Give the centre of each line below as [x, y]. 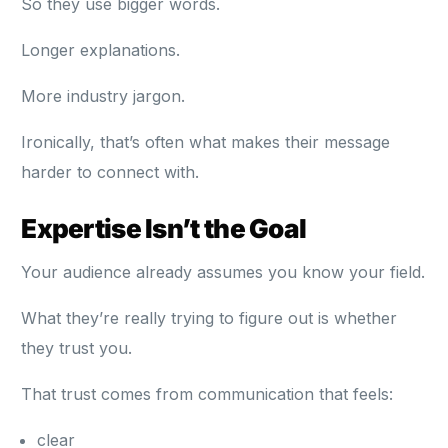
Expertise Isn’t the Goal [164, 229]
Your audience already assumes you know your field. [223, 272]
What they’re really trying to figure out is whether [209, 318]
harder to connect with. [110, 172]
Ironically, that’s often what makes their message [206, 142]
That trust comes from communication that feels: [207, 394]
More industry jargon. [103, 96]
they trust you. [77, 348]
